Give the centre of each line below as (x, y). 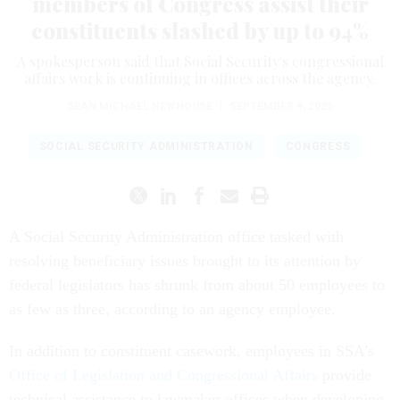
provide (345, 375)
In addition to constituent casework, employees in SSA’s (192, 350)
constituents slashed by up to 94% (200, 30)
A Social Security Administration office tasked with (176, 236)
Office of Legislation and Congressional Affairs (163, 375)
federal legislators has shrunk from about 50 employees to (197, 284)
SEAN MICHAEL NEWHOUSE (140, 106)
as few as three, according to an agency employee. (172, 308)
